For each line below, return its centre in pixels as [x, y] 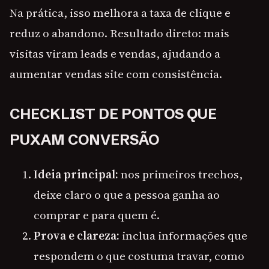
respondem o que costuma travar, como [139, 256]
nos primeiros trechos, [180, 174]
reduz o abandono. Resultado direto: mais [119, 33]
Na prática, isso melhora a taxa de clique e [120, 13]
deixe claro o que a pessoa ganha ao [127, 195]
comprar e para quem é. [97, 215]
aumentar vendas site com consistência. [116, 74]
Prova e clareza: [77, 236]
